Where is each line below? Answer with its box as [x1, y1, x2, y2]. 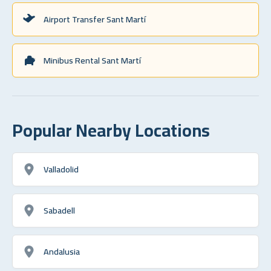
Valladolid [44, 160, 79, 177]
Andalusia [44, 243, 80, 260]
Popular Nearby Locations [12, 113, 210, 146]
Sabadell [44, 201, 75, 218]
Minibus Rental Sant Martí [44, 51, 141, 68]
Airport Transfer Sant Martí [44, 10, 146, 27]
